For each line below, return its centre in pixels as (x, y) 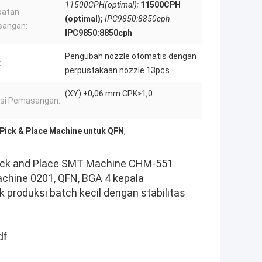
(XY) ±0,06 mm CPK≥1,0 (109, 94)
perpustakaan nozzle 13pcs (117, 70)
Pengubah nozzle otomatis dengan (131, 56)
